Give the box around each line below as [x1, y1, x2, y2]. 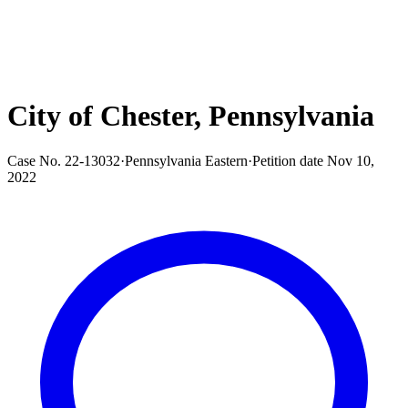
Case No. [7, 152, 61, 168]
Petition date [252, 152, 323, 168]
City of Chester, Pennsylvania [7, 99, 374, 133]
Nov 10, [327, 152, 374, 168]
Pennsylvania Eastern [125, 152, 248, 168]
